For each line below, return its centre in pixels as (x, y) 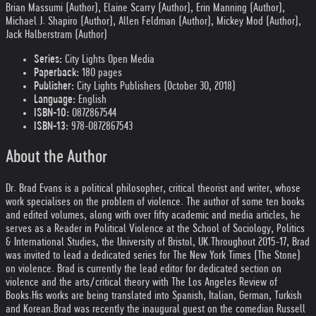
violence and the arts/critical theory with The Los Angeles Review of (141, 282)
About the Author (56, 157)
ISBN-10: (51, 113)
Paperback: (56, 72)
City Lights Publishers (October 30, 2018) (155, 86)
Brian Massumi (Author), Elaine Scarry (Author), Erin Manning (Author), (145, 7)
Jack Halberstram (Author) (56, 34)
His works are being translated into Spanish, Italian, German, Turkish (167, 295)
